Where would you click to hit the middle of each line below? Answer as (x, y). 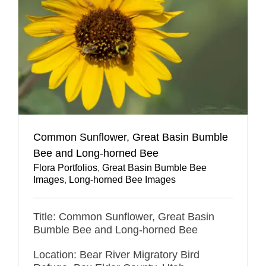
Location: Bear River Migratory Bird (116, 254)
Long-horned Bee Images (122, 179)
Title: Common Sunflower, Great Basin (124, 216)
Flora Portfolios (65, 167)
